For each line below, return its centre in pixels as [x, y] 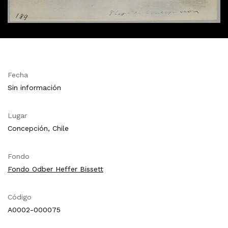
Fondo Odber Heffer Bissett [55, 169]
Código [20, 197]
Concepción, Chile [38, 129]
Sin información [34, 88]
